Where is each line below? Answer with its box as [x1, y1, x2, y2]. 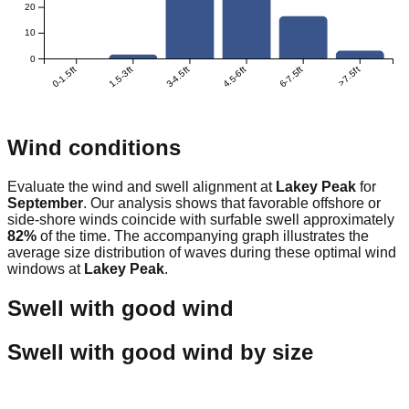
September [7, 194, 83, 211]
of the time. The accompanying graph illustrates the [37, 227, 369, 244]
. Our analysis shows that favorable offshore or [83, 194, 381, 211]
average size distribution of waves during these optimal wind [7, 244, 396, 260]
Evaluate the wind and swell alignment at [7, 178, 276, 194]
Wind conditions [7, 134, 181, 160]
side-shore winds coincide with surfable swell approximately [7, 211, 394, 227]
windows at [7, 260, 84, 277]
